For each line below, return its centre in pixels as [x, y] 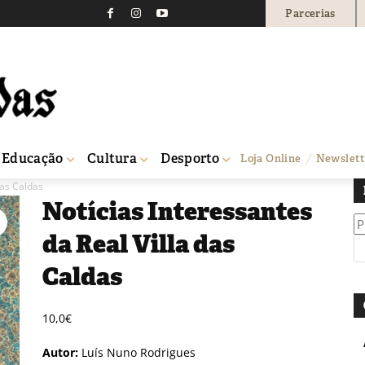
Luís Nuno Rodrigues [136, 352]
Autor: [60, 352]
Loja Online [271, 159]
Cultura [112, 158]
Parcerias [310, 13]
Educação [33, 158]
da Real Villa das [138, 244]
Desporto [190, 158]
